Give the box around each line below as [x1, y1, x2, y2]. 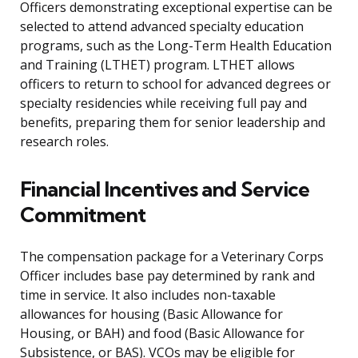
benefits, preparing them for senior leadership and [20, 113, 325, 132]
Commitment [20, 201, 145, 229]
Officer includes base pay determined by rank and [20, 267, 315, 285]
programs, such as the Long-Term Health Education [20, 37, 332, 55]
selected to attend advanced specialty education [20, 18, 304, 36]
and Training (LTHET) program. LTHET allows [20, 56, 295, 74]
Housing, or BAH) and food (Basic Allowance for [20, 324, 304, 343]
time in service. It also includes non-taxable [20, 286, 276, 304]
